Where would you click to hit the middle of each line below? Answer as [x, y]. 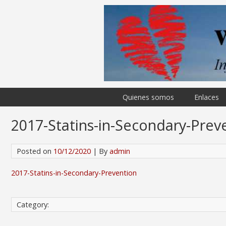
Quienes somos [148, 97]
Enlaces [207, 97]
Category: [33, 205]
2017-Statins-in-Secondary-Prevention [74, 173]
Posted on [35, 151]
